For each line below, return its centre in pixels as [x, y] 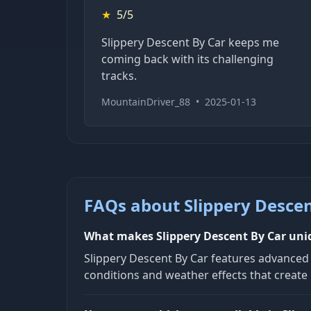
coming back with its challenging [187, 59]
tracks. [119, 75]
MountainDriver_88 [146, 101]
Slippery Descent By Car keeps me [190, 42]
